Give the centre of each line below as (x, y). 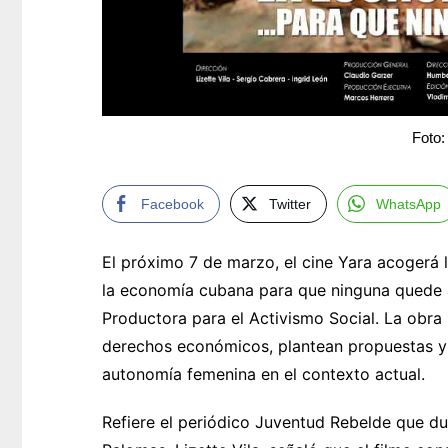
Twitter (290, 204)
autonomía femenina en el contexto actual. (263, 374)
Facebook (172, 204)
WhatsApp (408, 204)
